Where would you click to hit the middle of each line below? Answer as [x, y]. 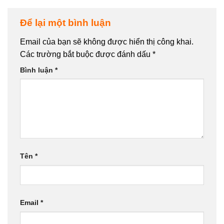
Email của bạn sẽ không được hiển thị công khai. [107, 41]
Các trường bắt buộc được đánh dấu [86, 54]
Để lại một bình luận [67, 23]
